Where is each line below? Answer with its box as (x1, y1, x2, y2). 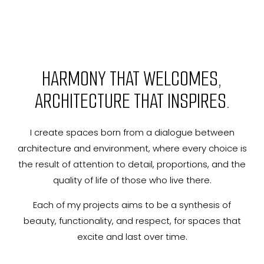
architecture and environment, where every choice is (17, 142, 247, 155)
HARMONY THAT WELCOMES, (42, 65, 222, 93)
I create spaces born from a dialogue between (29, 126, 235, 139)
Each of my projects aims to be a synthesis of (33, 198, 231, 211)
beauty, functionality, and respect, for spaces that (23, 214, 241, 227)
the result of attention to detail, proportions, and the (18, 158, 246, 171)
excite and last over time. (77, 230, 187, 243)
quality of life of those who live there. (52, 174, 212, 187)
